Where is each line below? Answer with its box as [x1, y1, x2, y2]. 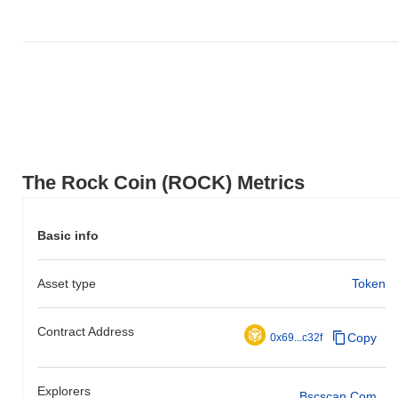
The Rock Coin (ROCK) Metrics [22, 171, 305, 194]
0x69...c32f [269, 330, 322, 344]
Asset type [37, 275, 96, 291]
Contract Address [37, 323, 134, 338]
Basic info [37, 227, 99, 243]
